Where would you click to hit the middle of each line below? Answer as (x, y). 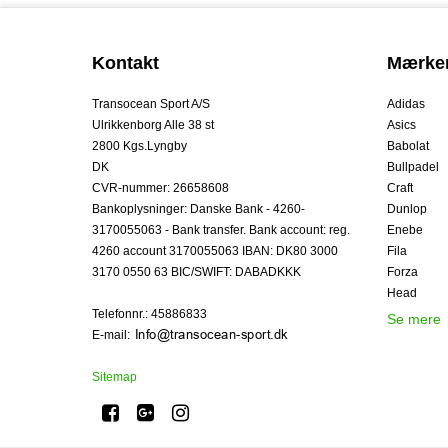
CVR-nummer (129, 187)
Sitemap (114, 376)
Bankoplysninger (138, 208)
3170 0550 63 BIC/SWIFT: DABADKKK (196, 271)
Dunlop (407, 208)
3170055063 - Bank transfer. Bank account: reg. (221, 229)
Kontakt (125, 62)
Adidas (406, 103)
